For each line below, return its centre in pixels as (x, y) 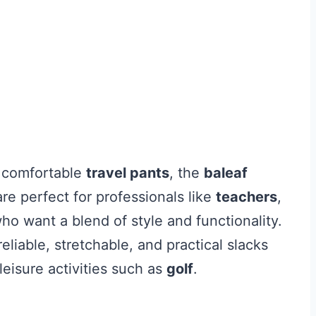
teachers (247, 196)
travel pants (128, 172)
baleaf (226, 172)
